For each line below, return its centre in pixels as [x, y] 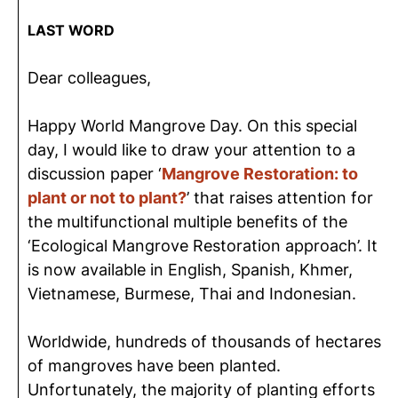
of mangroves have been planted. [154, 366]
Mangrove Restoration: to [260, 174]
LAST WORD [71, 30]
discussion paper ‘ [95, 174]
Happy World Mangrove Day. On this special [192, 126]
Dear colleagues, [89, 78]
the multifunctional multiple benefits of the [187, 222]
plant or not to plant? [107, 198]
